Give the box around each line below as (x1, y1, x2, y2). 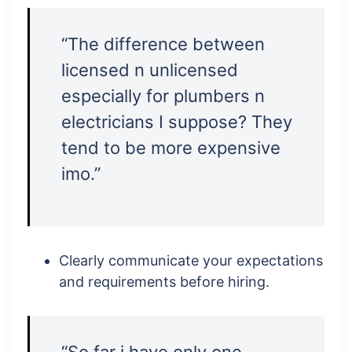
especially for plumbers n (61, 86, 265, 107)
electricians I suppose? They (61, 112, 292, 133)
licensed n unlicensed (61, 60, 238, 81)
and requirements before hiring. (59, 273, 269, 291)
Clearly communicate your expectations (59, 252, 323, 269)
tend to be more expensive (61, 137, 280, 159)
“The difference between (61, 34, 265, 55)
